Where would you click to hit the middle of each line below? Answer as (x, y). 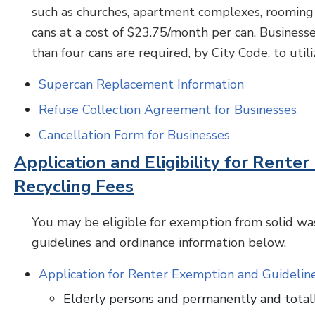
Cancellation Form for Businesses (134, 135)
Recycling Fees (74, 186)
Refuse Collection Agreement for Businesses (168, 110)
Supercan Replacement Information (141, 84)
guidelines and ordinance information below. (161, 243)
